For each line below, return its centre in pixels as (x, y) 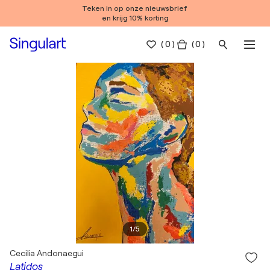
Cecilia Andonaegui (47, 253)
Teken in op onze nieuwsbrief (135, 8)
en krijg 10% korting (135, 18)
